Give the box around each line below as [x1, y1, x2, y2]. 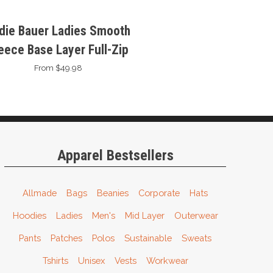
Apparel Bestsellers [57, 146, 174, 164]
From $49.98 [34, 62, 83, 73]
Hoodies [12, 210, 46, 221]
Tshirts [42, 255, 68, 266]
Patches [51, 232, 83, 243]
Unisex [77, 255, 105, 266]
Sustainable [124, 232, 172, 243]
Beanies [97, 187, 129, 198]
